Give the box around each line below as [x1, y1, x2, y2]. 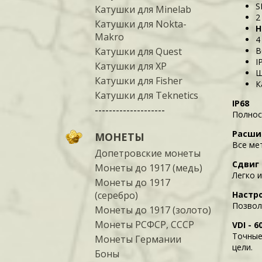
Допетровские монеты [95, 147, 201, 160]
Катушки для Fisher [95, 74, 182, 87]
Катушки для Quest [95, 45, 182, 58]
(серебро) [95, 189, 138, 202]
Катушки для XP [95, 60, 167, 73]
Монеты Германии [95, 233, 181, 246]
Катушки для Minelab [95, 3, 191, 16]
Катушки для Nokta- [95, 18, 187, 30]
